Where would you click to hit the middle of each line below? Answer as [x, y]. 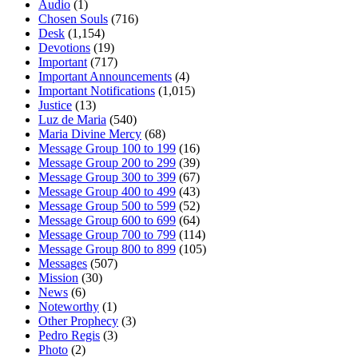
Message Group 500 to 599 [107, 205]
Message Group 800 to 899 [107, 249]
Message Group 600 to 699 [107, 220]
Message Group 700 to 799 [107, 234]
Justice [55, 105]
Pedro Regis [69, 335]
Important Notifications [97, 90]
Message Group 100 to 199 [107, 148]
